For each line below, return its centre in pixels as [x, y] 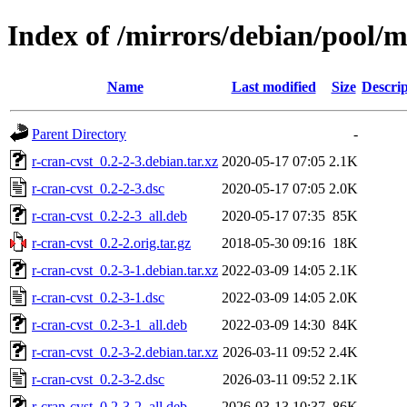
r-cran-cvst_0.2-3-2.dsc [98, 379]
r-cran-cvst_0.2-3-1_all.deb [109, 324]
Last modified [273, 86]
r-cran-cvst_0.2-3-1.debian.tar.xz [125, 270]
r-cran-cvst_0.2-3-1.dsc [98, 297]
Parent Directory [79, 134]
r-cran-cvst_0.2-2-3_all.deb [109, 215]
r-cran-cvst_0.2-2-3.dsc [98, 188]
